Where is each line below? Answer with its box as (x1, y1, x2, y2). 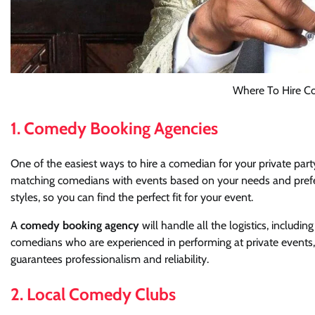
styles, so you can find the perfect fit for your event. (11, 191, 253, 205)
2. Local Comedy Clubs (11, 284, 176, 305)
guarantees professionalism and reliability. (11, 252, 209, 266)
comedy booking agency (20, 219, 139, 233)
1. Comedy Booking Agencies (11, 118, 218, 139)
